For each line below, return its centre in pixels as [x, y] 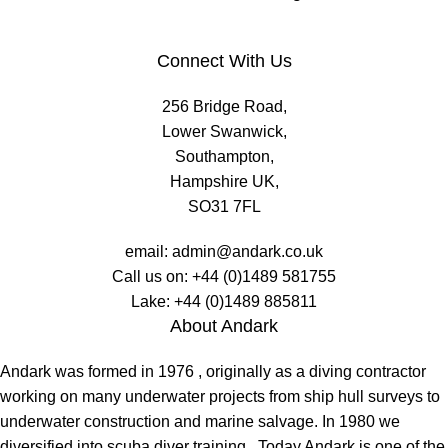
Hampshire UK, [224, 181]
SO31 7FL [224, 206]
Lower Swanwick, [224, 131]
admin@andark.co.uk [247, 251]
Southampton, [224, 156]
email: [148, 251]
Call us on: [152, 276]
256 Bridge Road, [224, 106]
